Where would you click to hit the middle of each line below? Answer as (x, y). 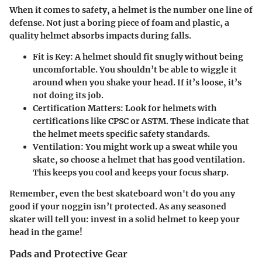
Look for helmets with (170, 108)
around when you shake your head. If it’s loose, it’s (137, 82)
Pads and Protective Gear (68, 254)
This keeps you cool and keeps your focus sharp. (131, 172)
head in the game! (46, 232)
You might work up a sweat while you (161, 146)
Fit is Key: (53, 56)
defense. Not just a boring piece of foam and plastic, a (119, 23)
